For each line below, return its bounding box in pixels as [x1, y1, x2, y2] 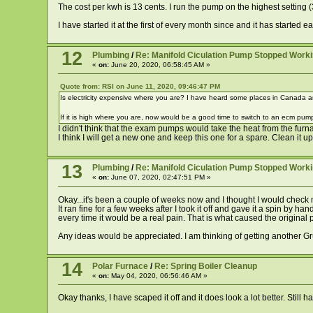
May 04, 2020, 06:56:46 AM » [108, 271, 208, 279]
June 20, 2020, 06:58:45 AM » [108, 60, 210, 68]
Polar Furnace [92, 261, 148, 271]
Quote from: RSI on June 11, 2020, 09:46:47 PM [59, 82, 220, 91]
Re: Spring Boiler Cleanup [154, 261, 257, 271]
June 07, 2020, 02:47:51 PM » [108, 173, 211, 182]
